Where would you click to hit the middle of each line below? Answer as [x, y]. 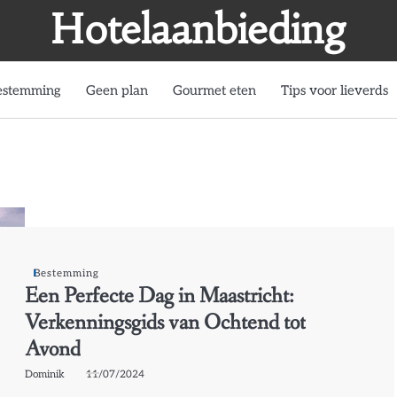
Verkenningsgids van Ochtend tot [166, 323]
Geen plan [117, 90]
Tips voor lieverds [335, 90]
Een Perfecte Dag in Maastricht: [160, 296]
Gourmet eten [214, 90]
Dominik [45, 374]
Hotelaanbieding [198, 29]
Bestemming [67, 272]
